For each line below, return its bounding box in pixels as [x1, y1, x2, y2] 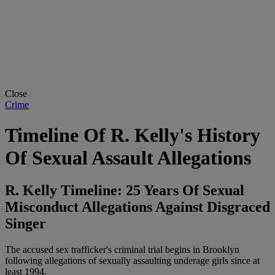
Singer [5, 215, 46, 232]
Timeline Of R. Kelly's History [5, 123, 260, 146]
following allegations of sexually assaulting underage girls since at [5, 255, 260, 266]
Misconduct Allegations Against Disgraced [5, 199, 270, 215]
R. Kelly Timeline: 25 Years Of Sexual [5, 182, 244, 199]
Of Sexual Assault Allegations [5, 146, 251, 169]
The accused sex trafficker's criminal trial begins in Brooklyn [5, 244, 239, 255]
